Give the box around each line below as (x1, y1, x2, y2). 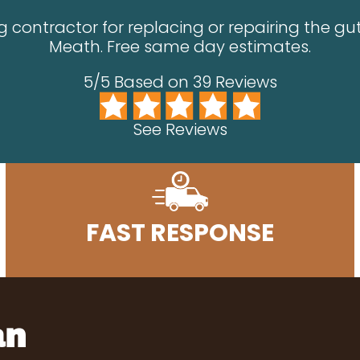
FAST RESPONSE (85, 215, 274, 250)
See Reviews (133, 117, 227, 141)
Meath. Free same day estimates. (49, 35, 311, 58)
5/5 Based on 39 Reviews (83, 71, 277, 93)
